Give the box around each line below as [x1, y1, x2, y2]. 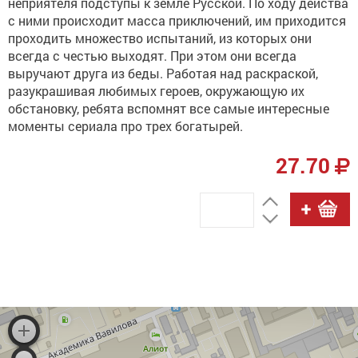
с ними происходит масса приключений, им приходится [8, 12, 346, 29]
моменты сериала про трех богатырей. [8, 117, 243, 134]
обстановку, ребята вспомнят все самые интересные [8, 100, 329, 117]
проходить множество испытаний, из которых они [8, 30, 312, 46]
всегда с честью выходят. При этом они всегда [8, 47, 296, 64]
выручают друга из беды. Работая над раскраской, [8, 65, 318, 82]
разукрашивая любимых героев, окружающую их [8, 82, 304, 99]
